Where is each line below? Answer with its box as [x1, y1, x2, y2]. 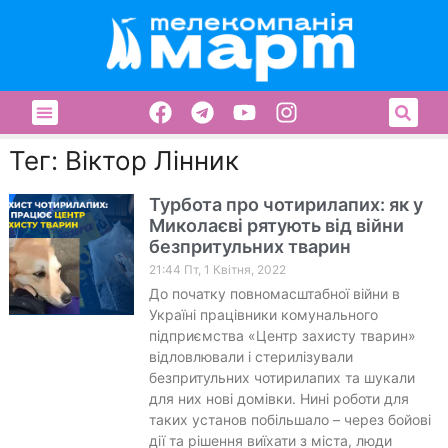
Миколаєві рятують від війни [148, 214, 404, 236]
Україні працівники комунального [148, 305, 378, 323]
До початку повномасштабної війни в [148, 284, 400, 302]
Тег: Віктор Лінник [8, 144, 239, 176]
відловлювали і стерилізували [148, 347, 353, 365]
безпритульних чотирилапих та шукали [148, 368, 415, 386]
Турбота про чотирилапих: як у [148, 193, 423, 215]
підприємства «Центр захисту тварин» [148, 326, 416, 344]
